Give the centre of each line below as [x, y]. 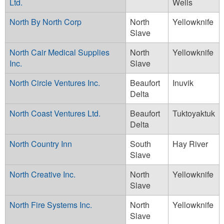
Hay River [190, 143]
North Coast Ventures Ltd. [55, 113]
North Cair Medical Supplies [59, 52]
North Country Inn [41, 143]
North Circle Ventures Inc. [55, 82]
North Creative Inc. [42, 174]
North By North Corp [45, 21]
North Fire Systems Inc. [51, 204]
